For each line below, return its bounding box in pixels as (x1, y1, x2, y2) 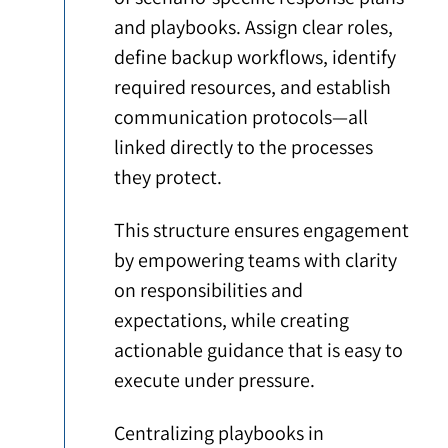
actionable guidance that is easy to (114, 337, 404, 364)
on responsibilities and (114, 277, 304, 304)
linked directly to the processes (114, 134, 374, 161)
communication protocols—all (114, 104, 369, 131)
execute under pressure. (114, 367, 320, 394)
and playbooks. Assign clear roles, (114, 14, 394, 41)
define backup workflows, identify (114, 44, 397, 71)
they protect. (114, 164, 227, 191)
